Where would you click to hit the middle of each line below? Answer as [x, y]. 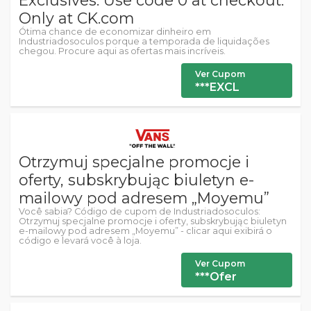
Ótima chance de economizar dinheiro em [115, 32]
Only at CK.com [76, 18]
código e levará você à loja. [80, 241]
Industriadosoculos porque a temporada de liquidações [144, 41]
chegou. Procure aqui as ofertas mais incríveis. [122, 51]
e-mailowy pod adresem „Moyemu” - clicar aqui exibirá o [145, 231]
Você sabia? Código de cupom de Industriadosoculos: [140, 211]
